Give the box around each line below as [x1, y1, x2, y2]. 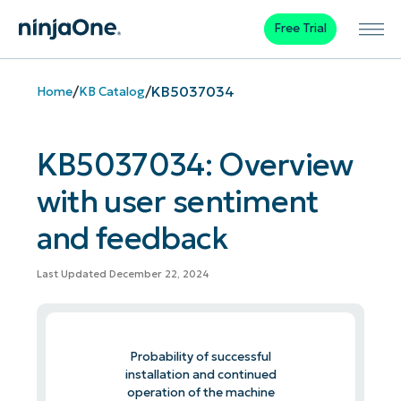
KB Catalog [78, 83, 145, 99]
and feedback [36, 218, 229, 258]
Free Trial [273, 21, 327, 37]
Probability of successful [130, 348, 271, 364]
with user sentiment [36, 182, 319, 221]
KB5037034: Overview [36, 145, 354, 184]
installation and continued [124, 366, 277, 382]
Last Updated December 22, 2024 [36, 268, 209, 281]
